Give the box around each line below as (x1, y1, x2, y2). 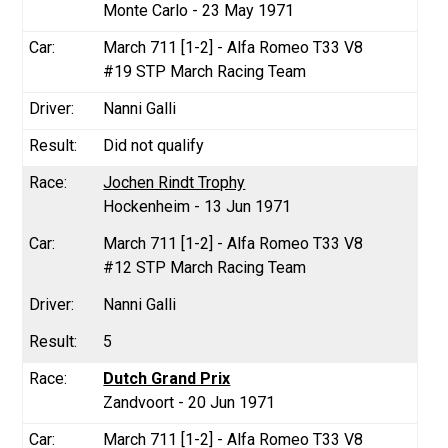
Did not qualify (103, 135, 205, 155)
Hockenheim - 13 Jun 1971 (103, 196, 292, 216)
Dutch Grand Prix (103, 368, 231, 388)
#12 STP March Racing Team (103, 257, 307, 277)
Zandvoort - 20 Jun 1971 (103, 392, 276, 412)
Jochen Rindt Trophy (103, 172, 246, 192)
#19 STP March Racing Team (103, 61, 307, 81)
